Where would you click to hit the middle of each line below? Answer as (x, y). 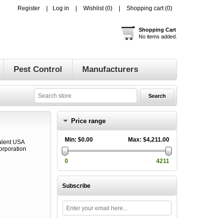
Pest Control (38, 69)
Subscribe (77, 186)
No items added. (158, 36)
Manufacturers (110, 69)
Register (29, 8)
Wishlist (93, 8)
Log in (61, 8)
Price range (89, 121)
